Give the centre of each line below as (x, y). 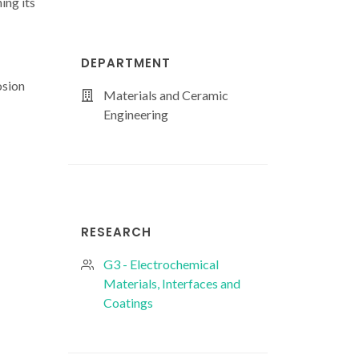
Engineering (136, 114)
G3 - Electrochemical (161, 264)
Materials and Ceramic (166, 95)
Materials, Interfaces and (172, 283)
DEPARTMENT (126, 63)
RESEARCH (116, 232)
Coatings (128, 302)
